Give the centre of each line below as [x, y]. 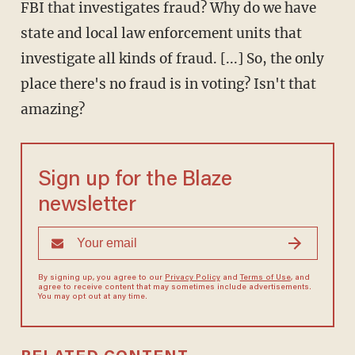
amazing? [52, 109]
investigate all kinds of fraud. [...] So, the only [172, 58]
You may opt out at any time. [92, 297]
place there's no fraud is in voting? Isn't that [168, 84]
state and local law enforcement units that [161, 33]
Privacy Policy [192, 278]
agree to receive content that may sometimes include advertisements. [174, 287]
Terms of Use [265, 278]
